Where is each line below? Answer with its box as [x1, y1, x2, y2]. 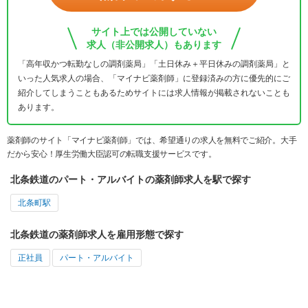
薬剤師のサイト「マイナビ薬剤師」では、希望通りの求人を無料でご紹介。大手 [7, 135, 297, 145]
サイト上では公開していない [91, 25, 217, 37]
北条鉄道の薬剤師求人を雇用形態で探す [10, 228, 184, 240]
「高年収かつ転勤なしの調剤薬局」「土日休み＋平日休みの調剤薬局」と [18, 58, 290, 69]
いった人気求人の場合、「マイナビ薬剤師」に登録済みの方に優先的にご [18, 73, 290, 83]
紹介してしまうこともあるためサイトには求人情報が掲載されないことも [18, 87, 290, 98]
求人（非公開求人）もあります [87, 38, 221, 50]
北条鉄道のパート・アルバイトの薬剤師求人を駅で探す [10, 173, 251, 185]
